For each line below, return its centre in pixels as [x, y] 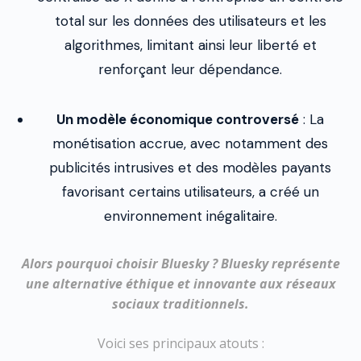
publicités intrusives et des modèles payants [190, 168]
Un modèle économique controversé [178, 119]
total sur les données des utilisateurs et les [190, 21]
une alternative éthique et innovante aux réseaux [180, 284]
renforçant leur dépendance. [190, 69]
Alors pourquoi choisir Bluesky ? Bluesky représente [180, 263]
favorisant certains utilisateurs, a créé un [190, 192]
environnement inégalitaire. [190, 216]
